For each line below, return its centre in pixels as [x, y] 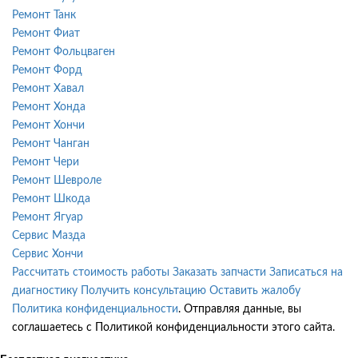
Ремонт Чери [46, 162]
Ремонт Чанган [51, 143]
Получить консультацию [143, 290]
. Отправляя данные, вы [240, 309]
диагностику [45, 290]
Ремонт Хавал [48, 88]
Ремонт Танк [44, 15]
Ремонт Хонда [49, 107]
